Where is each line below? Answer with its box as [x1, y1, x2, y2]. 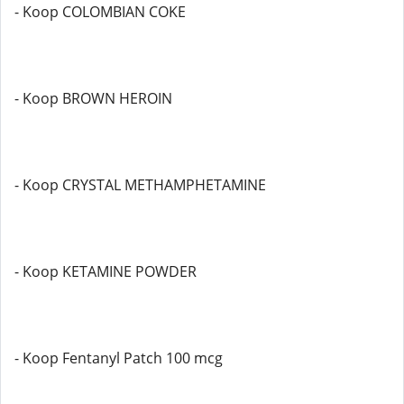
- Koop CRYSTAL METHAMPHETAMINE [14, 175, 266, 195]
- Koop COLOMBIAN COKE [14, 2, 186, 22]
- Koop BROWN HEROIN [14, 88, 172, 108]
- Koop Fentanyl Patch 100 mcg [14, 348, 223, 368]
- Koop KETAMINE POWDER [14, 262, 197, 281]
